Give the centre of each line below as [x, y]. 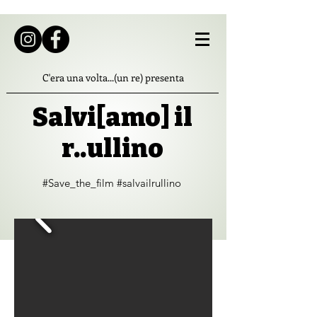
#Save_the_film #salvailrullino [112, 183]
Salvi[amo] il [112, 117]
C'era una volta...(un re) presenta [113, 77]
